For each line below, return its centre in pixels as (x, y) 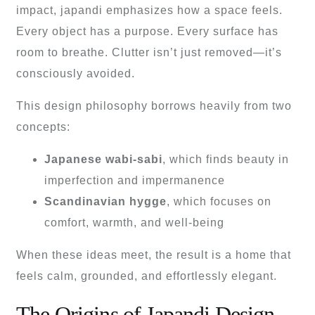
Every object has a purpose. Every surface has (147, 32)
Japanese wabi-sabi (103, 160)
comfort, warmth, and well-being (134, 223)
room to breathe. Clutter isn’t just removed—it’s (149, 53)
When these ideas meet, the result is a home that (154, 255)
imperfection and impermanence (135, 181)
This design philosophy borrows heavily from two (154, 106)
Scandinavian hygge (105, 202)
